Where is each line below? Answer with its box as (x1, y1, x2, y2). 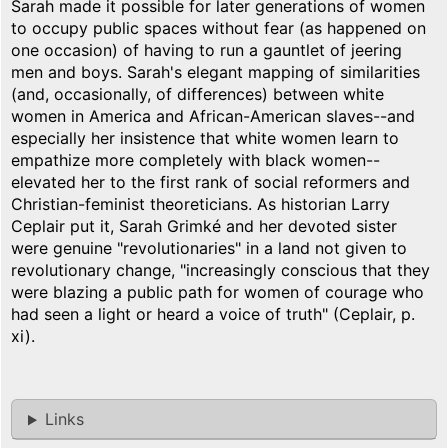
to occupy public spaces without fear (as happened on (11, 18, 426, 39)
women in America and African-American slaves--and (11, 106, 415, 127)
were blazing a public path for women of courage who (11, 282, 424, 303)
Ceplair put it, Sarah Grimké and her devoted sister (11, 216, 397, 237)
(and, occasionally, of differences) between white (11, 84, 384, 105)
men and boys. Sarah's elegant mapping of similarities (11, 62, 420, 83)
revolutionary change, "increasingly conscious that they (11, 260, 430, 281)
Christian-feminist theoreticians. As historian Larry (11, 194, 390, 215)
